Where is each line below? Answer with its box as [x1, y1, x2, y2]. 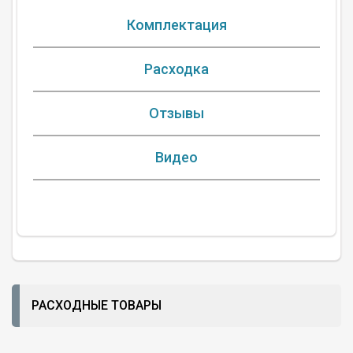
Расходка [144, 61, 209, 77]
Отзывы [149, 105, 204, 121]
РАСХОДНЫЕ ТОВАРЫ [32, 298, 162, 313]
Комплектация [126, 17, 227, 33]
